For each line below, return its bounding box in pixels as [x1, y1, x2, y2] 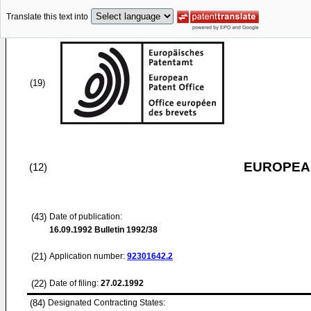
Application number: [49, 251, 127, 261]
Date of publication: [49, 212, 122, 221]
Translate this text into [6, 12, 88, 22]
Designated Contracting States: [48, 298, 165, 308]
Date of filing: [49, 278, 99, 288]
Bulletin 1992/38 [92, 225, 158, 235]
